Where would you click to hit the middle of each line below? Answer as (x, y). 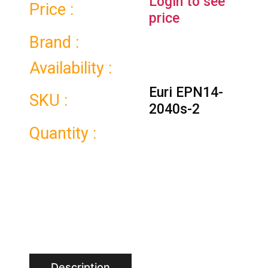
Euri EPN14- (186, 92)
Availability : (71, 68)
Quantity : (63, 133)
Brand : (54, 42)
